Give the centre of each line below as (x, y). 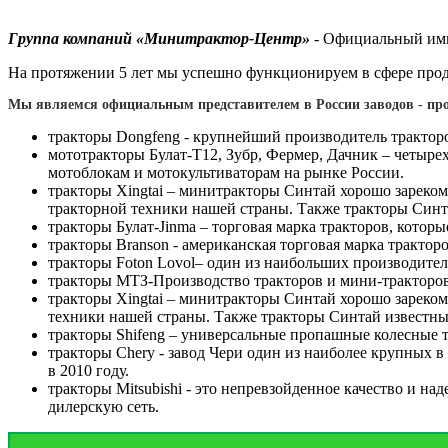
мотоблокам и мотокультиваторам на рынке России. (226, 172)
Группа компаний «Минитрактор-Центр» (159, 38)
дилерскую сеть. (103, 406)
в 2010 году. (88, 370)
